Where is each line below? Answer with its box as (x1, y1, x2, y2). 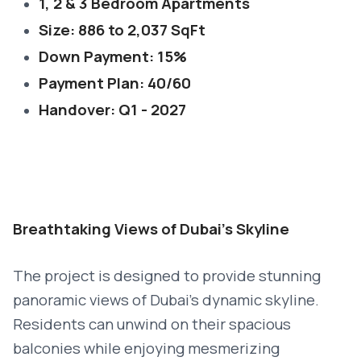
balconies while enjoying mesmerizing (13, 338, 280, 359)
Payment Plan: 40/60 (39, 73, 191, 93)
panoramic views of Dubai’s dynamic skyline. (13, 289, 319, 310)
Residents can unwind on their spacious (13, 313, 291, 334)
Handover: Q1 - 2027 (39, 99, 186, 120)
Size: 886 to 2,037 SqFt (39, 19, 205, 40)
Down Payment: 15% (39, 46, 187, 67)
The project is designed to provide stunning (13, 265, 321, 286)
